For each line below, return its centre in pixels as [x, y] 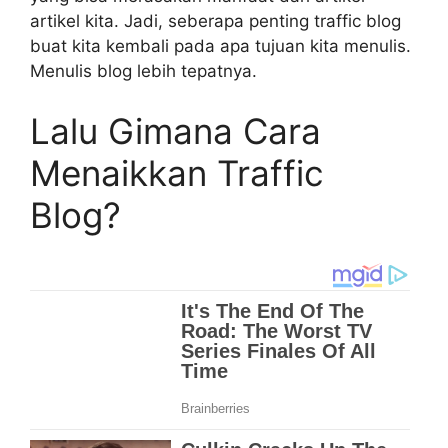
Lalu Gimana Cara [175, 130]
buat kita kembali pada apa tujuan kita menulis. [220, 46]
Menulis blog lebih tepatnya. [143, 71]
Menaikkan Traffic [177, 172]
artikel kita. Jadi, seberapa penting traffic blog [215, 21]
